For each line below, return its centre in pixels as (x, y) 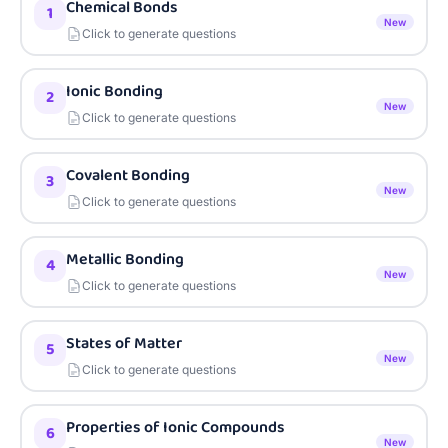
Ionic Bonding (114, 91)
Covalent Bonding (128, 175)
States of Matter (124, 343)
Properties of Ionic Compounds (175, 427)
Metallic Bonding (125, 259)
